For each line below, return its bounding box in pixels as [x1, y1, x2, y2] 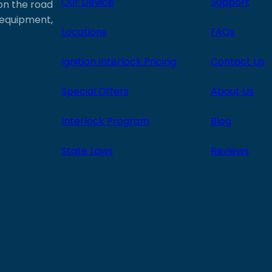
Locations [61, 24, 107, 39]
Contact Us [211, 54, 265, 69]
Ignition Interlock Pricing [61, 54, 176, 69]
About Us [211, 84, 254, 98]
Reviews [211, 143, 250, 158]
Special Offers [61, 84, 129, 98]
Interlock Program [61, 114, 149, 128]
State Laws [61, 143, 113, 158]
